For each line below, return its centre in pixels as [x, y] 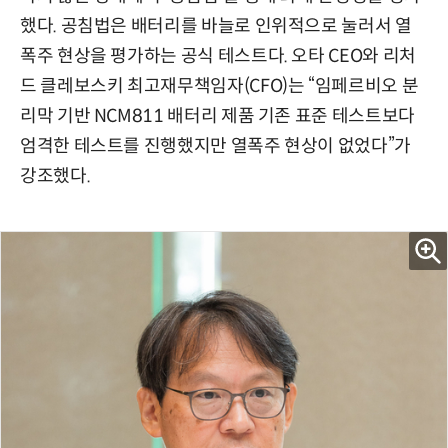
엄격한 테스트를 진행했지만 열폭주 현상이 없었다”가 [215, 146]
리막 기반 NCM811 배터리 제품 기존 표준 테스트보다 [217, 116]
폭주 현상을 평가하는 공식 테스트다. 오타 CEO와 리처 [218, 56]
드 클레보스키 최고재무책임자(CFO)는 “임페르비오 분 [219, 86]
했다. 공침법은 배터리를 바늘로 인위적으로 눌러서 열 [216, 26]
